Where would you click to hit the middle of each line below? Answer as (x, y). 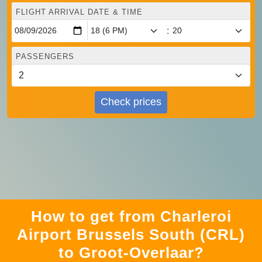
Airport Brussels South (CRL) (131, 234)
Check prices (131, 102)
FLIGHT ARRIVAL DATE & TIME (79, 12)
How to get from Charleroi (131, 216)
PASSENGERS (45, 56)
